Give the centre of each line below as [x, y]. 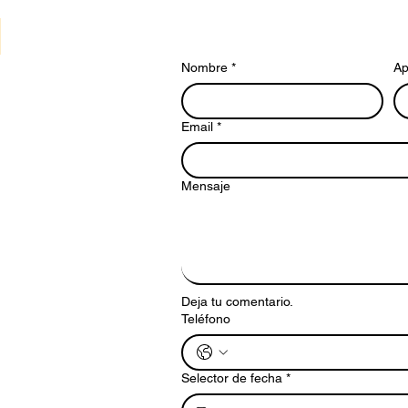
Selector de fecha [232, 378]
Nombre [204, 67]
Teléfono [206, 319]
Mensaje [206, 186]
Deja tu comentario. [237, 301]
